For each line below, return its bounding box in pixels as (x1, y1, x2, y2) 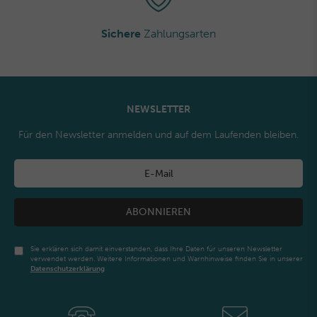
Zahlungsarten (141, 27, 216, 40)
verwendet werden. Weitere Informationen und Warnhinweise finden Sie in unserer (30, 255, 303, 263)
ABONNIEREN (126, 206, 191, 218)
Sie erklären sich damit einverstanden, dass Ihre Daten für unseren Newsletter (30, 245, 282, 253)
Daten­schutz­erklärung (30, 265, 105, 273)
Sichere (101, 27, 141, 40)
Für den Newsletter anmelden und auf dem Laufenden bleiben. (18, 129, 299, 141)
